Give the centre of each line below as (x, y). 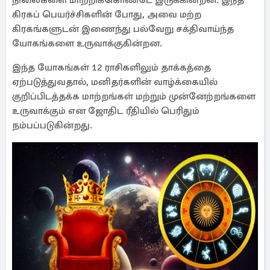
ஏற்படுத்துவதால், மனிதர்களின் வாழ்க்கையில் (115, 82)
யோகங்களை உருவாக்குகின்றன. (87, 43)
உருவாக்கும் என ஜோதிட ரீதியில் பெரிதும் (106, 111)
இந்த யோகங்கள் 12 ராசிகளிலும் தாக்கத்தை (111, 67)
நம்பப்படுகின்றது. (52, 125)
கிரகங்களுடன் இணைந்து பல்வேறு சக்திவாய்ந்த (123, 29)
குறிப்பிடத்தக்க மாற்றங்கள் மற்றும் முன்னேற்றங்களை (134, 96)
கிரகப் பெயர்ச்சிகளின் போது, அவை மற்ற (107, 14)
